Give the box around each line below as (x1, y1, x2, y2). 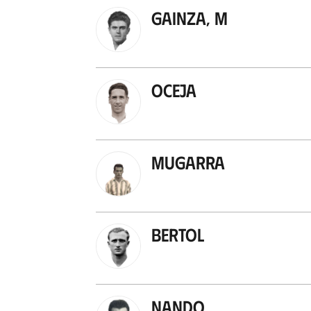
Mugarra (151, 150, 225, 173)
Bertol (151, 222, 204, 245)
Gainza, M (151, 6, 228, 28)
